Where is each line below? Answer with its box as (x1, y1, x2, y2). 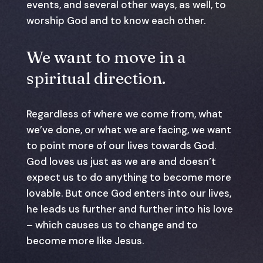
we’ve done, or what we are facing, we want (26, 123, 231, 136)
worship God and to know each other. (26, 14, 205, 27)
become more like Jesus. (26, 234, 144, 247)
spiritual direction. (26, 68, 166, 88)
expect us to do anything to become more (26, 170, 231, 184)
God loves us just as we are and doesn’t (26, 154, 216, 168)
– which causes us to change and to (26, 218, 198, 231)
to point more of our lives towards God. (26, 139, 216, 152)
